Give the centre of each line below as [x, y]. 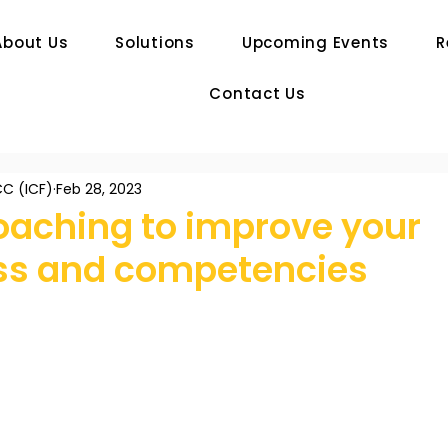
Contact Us [257, 93]
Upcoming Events [315, 42]
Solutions [155, 42]
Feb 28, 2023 [99, 188]
